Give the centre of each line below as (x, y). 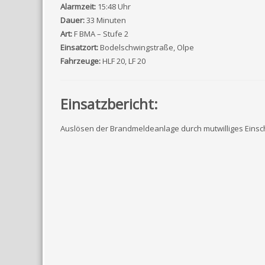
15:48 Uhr (114, 7)
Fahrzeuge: (80, 61)
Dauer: (72, 20)
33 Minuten (106, 20)
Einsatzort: (79, 47)
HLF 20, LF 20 (124, 61)
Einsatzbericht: (109, 104)
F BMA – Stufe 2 (101, 34)
